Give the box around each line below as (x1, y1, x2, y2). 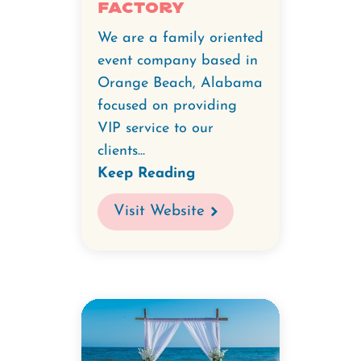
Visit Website (114, 204, 205, 219)
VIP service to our (98, 121, 214, 136)
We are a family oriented (98, 31, 263, 46)
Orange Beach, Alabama (98, 76, 263, 91)
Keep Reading (98, 166, 195, 181)
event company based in (98, 53, 258, 68)
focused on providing (98, 98, 237, 114)
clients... (98, 143, 145, 159)
